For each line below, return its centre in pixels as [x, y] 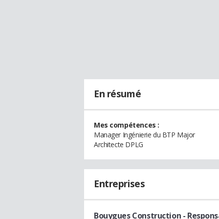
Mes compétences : [127, 125]
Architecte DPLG [119, 144]
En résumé [118, 94]
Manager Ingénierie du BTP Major [144, 135]
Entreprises [120, 184]
